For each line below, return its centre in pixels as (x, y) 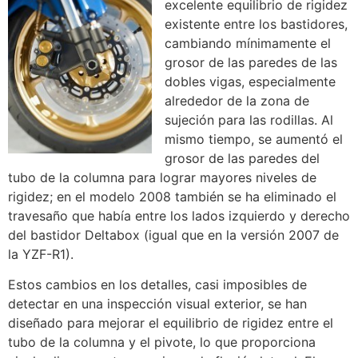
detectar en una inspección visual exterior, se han (157, 304)
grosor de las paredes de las (251, 62)
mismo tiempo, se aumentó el (254, 139)
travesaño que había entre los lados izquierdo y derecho (179, 215)
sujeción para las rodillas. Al (249, 119)
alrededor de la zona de (237, 100)
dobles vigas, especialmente (250, 81)
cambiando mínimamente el (248, 43)
